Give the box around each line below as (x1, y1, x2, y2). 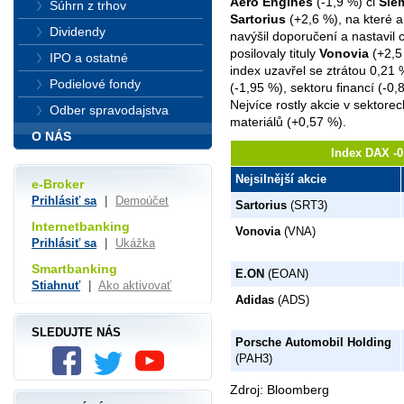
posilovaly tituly (230, 46, 319, 61)
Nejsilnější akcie (235, 171, 326, 186)
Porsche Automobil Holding (235, 335, 391, 349)
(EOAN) (264, 266, 308, 280)
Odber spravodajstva (50, 103, 169, 117)
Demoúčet (115, 194, 169, 208)
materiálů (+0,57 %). (230, 115, 346, 130)
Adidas (235, 292, 274, 307)
